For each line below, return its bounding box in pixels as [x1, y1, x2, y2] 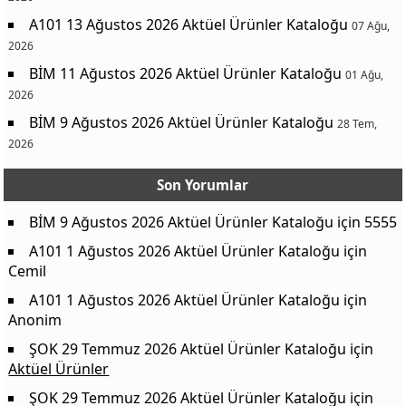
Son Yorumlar [157, 175, 249, 194]
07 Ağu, [352, 17, 391, 34]
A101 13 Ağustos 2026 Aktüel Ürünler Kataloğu [29, 14, 349, 34]
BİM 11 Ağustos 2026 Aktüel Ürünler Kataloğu [29, 63, 343, 83]
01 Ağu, [345, 66, 384, 82]
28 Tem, [337, 115, 378, 131]
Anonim [8, 309, 63, 330]
